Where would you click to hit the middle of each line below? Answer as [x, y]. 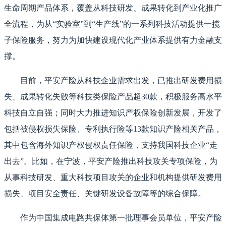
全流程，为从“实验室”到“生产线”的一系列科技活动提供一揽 [112, 24]
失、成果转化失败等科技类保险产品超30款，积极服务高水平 [113, 97]
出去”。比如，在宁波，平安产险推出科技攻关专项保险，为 [111, 161]
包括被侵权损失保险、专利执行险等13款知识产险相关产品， [113, 129]
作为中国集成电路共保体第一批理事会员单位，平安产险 [121, 218]
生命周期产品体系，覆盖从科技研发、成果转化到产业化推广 [113, 8]
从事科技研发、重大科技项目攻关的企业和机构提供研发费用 [113, 178]
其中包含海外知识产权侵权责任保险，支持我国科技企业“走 [111, 145]
